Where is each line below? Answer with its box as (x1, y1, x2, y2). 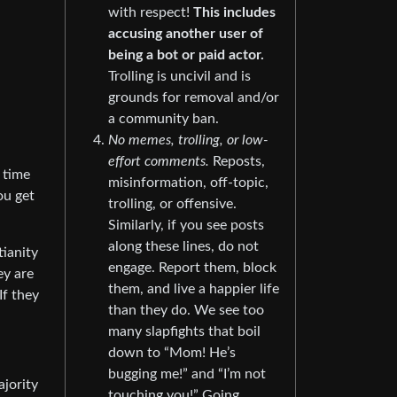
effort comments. (108, 154, 209, 169)
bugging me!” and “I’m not (108, 367, 266, 382)
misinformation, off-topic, (108, 175, 269, 191)
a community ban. (108, 112, 219, 127)
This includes (193, 5, 276, 20)
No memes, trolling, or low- (108, 133, 269, 148)
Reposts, (209, 154, 265, 169)
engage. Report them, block (108, 261, 276, 276)
